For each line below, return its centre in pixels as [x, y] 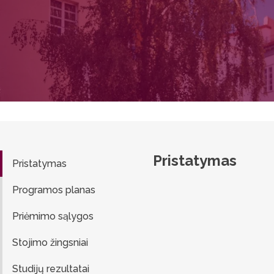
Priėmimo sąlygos [53, 216]
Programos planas [54, 190]
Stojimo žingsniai [50, 243]
